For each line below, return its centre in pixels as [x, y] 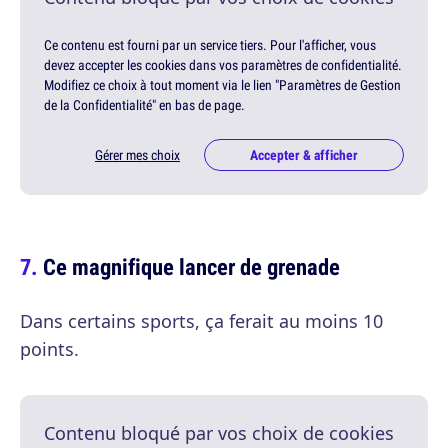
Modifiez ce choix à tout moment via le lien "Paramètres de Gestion [222, 85]
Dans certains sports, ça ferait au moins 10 [201, 321]
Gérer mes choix [137, 155]
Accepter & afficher [304, 155]
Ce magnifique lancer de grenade [191, 267]
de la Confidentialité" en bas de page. [144, 105]
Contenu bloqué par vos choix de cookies [219, 433]
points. [49, 349]
